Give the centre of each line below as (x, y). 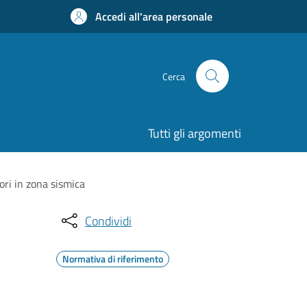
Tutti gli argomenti (195, 133)
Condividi (108, 221)
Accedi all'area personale (154, 16)
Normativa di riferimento (113, 259)
